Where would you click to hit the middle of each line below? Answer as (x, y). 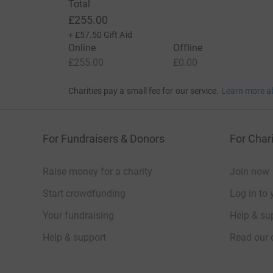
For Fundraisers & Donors (104, 139)
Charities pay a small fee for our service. (144, 91)
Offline (188, 48)
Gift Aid (118, 35)
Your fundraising (78, 215)
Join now (250, 172)
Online (82, 48)
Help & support (74, 237)
